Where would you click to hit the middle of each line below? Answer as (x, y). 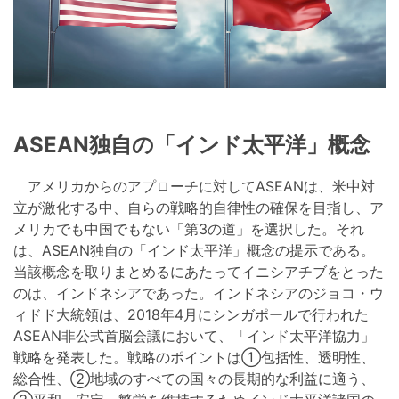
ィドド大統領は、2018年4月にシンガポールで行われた (191, 315)
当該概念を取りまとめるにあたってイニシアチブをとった (199, 272)
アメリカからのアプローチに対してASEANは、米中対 (194, 187)
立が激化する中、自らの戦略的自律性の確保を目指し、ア (199, 208)
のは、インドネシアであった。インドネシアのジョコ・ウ (199, 293)
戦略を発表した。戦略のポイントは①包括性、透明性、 (194, 358)
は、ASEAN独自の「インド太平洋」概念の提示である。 (194, 251)
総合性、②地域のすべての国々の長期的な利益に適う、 (194, 379)
